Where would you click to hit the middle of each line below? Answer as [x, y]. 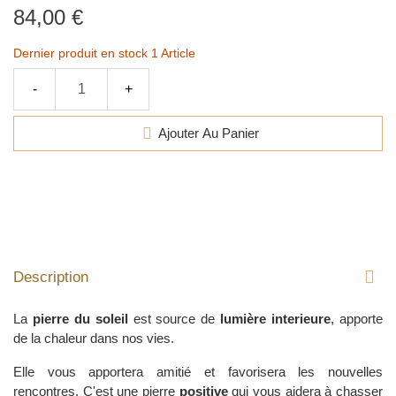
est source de [174, 318]
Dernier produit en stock [82, 53]
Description [51, 277]
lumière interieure [276, 318]
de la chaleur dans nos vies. [94, 338]
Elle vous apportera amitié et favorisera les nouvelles [198, 371]
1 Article [173, 53]
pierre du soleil [80, 318]
